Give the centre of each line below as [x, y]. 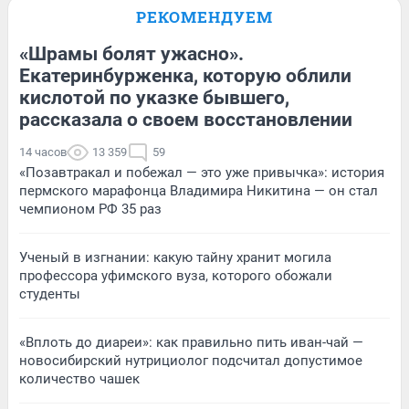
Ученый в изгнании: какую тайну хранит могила [175, 257]
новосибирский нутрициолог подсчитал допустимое [191, 360]
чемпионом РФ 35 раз [90, 209]
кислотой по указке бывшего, [154, 97]
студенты [50, 294]
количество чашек [79, 378]
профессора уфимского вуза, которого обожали [176, 275]
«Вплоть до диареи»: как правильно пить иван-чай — [191, 342]
